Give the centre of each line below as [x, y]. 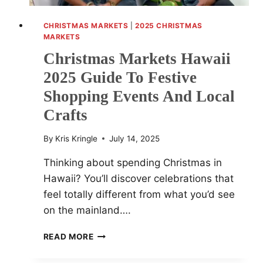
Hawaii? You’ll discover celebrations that [138, 178]
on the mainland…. [87, 210]
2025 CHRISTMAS [169, 26]
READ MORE [68, 236]
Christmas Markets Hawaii [137, 59]
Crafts [65, 115]
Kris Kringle [76, 138]
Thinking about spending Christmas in [132, 162]
